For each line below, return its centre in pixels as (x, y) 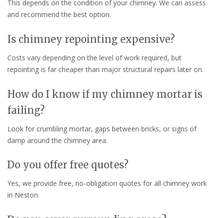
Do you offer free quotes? (68, 165)
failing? (26, 110)
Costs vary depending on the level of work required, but (94, 57)
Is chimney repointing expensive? (91, 39)
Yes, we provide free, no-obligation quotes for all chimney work (107, 183)
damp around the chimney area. (57, 140)
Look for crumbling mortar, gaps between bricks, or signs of (102, 128)
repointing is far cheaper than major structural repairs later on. (105, 69)
